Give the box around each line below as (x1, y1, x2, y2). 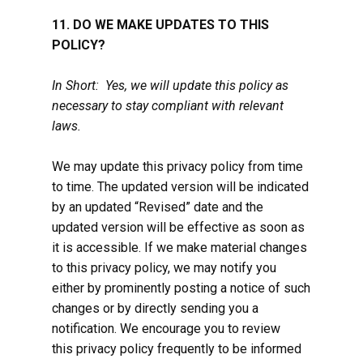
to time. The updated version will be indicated (52, 179, 309, 194)
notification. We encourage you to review (52, 321, 280, 336)
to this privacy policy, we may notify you (52, 260, 276, 275)
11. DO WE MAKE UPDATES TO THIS (52, 17, 269, 32)
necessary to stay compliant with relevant (52, 98, 284, 113)
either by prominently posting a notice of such (52, 280, 310, 296)
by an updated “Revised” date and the (52, 199, 263, 215)
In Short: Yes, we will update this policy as (52, 78, 288, 93)
